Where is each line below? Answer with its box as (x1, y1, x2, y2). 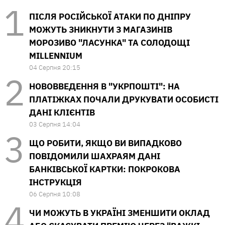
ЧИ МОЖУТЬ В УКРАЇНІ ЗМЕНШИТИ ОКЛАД (29, 207, 210, 219)
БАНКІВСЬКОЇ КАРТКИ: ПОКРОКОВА (29, 164, 180, 175)
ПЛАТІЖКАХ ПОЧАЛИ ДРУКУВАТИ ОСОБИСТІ (29, 94, 218, 105)
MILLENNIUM (29, 50, 82, 62)
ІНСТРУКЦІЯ (29, 177, 82, 188)
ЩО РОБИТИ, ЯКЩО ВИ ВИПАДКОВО (29, 138, 182, 149)
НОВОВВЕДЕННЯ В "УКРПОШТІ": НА (29, 81, 180, 92)
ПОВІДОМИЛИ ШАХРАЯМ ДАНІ (29, 151, 160, 162)
